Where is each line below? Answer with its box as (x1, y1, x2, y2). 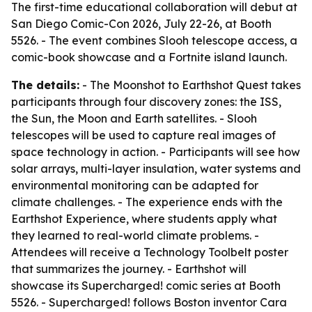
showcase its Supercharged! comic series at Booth (11, 279, 281, 292)
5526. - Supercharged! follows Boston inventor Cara (11, 295, 287, 309)
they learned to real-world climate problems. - (11, 228, 259, 242)
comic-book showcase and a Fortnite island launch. (11, 50, 287, 64)
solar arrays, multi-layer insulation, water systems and (11, 162, 301, 175)
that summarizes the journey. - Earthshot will (11, 262, 247, 276)
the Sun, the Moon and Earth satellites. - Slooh (11, 111, 257, 125)
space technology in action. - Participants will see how (11, 145, 300, 159)
